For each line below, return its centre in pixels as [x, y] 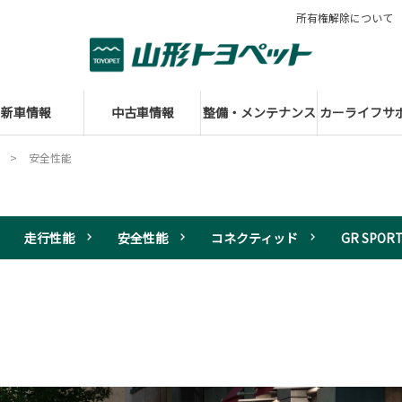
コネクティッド [254, 237]
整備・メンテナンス [259, 112]
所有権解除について [345, 17]
